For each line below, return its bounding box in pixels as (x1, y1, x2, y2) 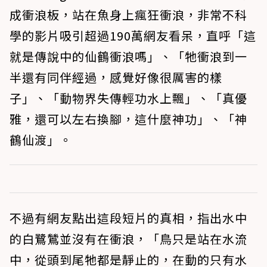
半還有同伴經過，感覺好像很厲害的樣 (10, 68, 222, 86)
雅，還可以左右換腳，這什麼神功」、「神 (10, 110, 247, 128)
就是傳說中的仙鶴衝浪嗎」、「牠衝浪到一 (10, 47, 247, 65)
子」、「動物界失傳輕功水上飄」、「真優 (10, 89, 247, 107)
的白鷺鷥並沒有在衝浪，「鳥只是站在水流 (10, 229, 247, 247)
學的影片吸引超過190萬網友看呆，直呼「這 (10, 26, 256, 44)
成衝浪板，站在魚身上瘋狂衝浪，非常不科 (10, 5, 247, 23)
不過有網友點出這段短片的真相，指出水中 (10, 209, 247, 226)
